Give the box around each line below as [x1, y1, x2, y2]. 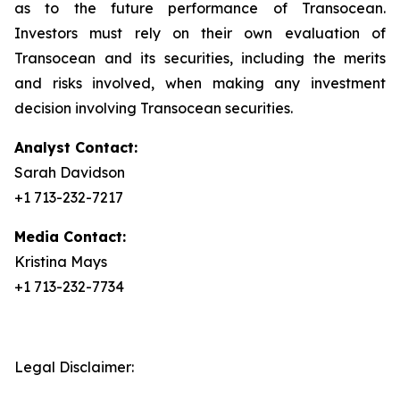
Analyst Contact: [14, 138, 137, 156]
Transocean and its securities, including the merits [14, 49, 386, 67]
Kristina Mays [14, 253, 107, 271]
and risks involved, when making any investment [14, 74, 386, 92]
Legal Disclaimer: [14, 358, 134, 376]
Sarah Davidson [14, 163, 125, 181]
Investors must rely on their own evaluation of [14, 24, 386, 42]
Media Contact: [14, 228, 126, 246]
